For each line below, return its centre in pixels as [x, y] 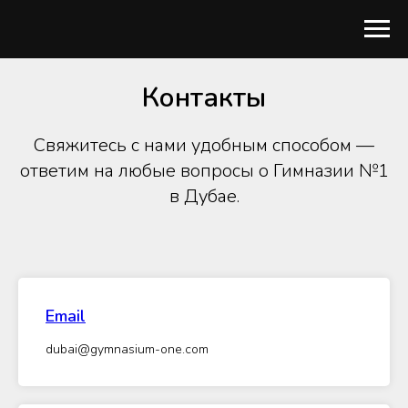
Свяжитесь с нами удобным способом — [204, 145]
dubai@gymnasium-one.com [127, 349]
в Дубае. [204, 196]
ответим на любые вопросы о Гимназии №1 [204, 171]
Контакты [204, 98]
